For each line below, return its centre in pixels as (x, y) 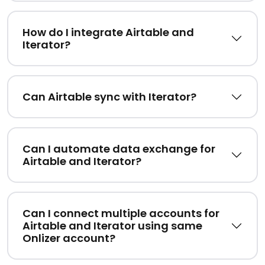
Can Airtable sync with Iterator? (109, 97)
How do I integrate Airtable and (108, 33)
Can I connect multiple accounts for (121, 214)
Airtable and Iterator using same (112, 226)
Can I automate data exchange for (119, 149)
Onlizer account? (69, 238)
